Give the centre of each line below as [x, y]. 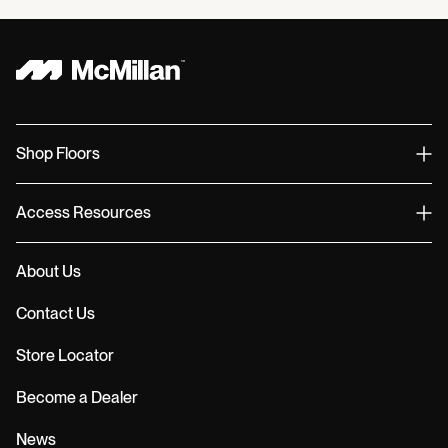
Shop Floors [58, 154]
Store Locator [65, 356]
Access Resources [83, 213]
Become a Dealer [77, 398]
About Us [48, 272]
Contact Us [55, 314]
